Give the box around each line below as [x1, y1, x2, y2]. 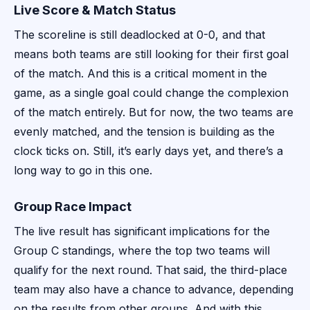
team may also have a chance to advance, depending [14, 282, 293, 297]
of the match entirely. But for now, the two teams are [14, 105, 293, 120]
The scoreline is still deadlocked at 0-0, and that [14, 28, 265, 42]
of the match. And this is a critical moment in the [14, 66, 267, 81]
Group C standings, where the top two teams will [14, 244, 270, 258]
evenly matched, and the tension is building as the [14, 125, 275, 139]
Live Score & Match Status [14, 3, 176, 18]
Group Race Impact [14, 199, 131, 215]
